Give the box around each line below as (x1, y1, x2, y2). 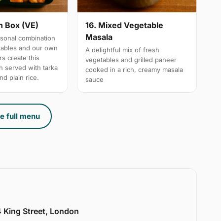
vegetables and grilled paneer (85, 56, 177, 64)
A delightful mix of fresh (85, 46, 160, 54)
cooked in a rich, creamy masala (85, 66, 184, 74)
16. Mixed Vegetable (85, 20, 164, 31)
